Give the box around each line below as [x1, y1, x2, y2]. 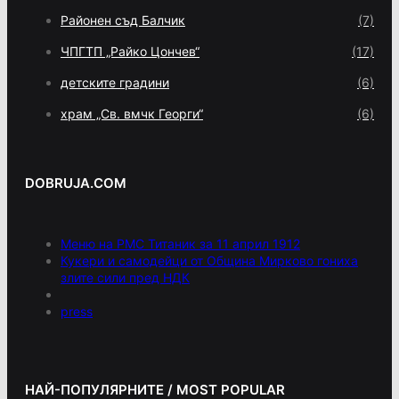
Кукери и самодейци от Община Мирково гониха [61, 253, 358, 269]
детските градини [61, 75, 169, 91]
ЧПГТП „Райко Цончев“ [61, 44, 199, 60]
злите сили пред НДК [61, 270, 190, 286]
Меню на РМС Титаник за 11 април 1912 [61, 236, 300, 252]
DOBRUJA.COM [25, 175, 126, 192]
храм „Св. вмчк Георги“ [61, 106, 203, 122]
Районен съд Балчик [61, 12, 185, 28]
